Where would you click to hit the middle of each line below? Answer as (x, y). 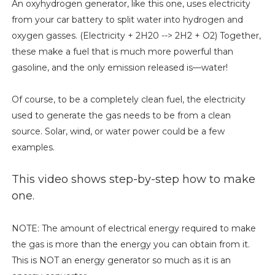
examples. (33, 147)
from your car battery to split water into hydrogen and (127, 19)
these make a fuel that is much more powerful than (122, 51)
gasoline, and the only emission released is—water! (119, 67)
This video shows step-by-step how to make (133, 179)
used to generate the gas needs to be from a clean (121, 115)
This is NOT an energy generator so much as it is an (121, 260)
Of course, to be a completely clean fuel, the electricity (128, 99)
